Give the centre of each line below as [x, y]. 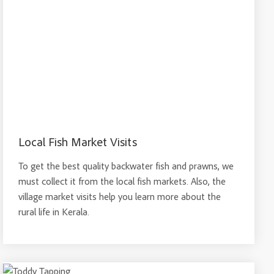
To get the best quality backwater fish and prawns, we [126, 166]
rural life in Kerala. [54, 212]
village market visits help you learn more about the [120, 196]
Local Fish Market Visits [78, 142]
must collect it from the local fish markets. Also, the [122, 181]
